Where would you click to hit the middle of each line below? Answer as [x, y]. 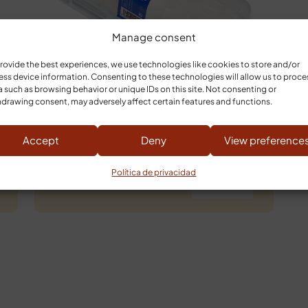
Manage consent [154, 36]
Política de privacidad [154, 172]
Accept [41, 140]
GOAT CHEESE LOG [154, 123]
